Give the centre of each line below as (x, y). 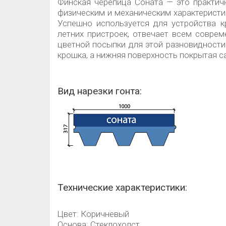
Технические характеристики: (122, 187)
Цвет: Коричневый (93, 214)
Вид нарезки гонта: (100, 91)
